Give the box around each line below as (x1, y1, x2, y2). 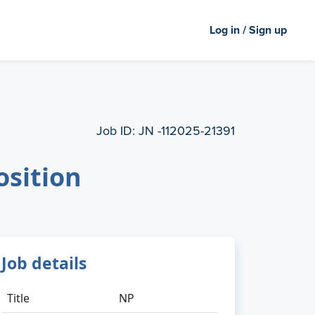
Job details (1, 252, 86, 274)
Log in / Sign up (210, 22, 287, 38)
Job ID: (96, 122, 135, 140)
